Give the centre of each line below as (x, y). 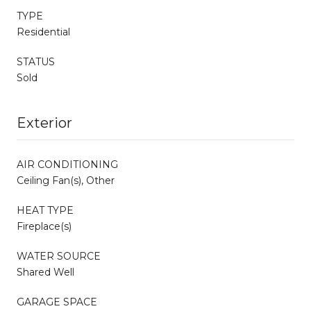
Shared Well (45, 272)
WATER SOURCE (59, 256)
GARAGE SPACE (57, 302)
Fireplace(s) (44, 226)
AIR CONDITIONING (67, 164)
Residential (43, 32)
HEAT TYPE (45, 210)
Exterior (44, 123)
